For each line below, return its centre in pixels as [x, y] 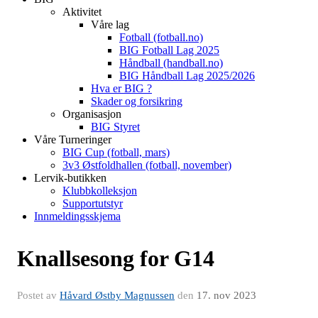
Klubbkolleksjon [100, 190]
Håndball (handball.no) [171, 62]
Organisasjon [92, 114]
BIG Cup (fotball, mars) [116, 152]
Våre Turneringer [73, 139]
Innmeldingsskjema [77, 216]
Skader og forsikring [137, 101]
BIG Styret [115, 126]
